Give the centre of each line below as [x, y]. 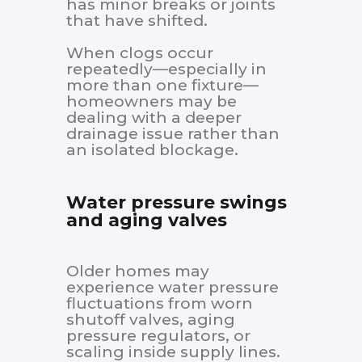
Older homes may [138, 271]
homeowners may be [152, 102]
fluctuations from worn [160, 304]
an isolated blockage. [152, 150]
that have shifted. [137, 21]
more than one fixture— [162, 86]
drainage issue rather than [173, 134]
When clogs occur [140, 53]
